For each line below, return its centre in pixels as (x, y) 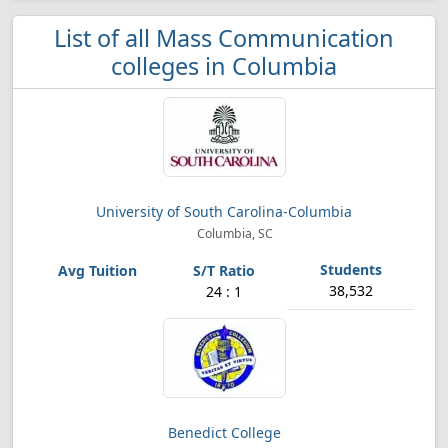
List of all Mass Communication (224, 38)
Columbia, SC (234, 233)
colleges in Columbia (224, 66)
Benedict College (224, 432)
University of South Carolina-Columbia (224, 211)
